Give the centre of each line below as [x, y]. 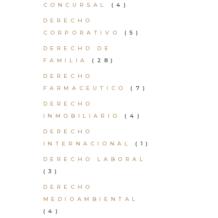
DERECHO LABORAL [94, 159]
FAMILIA [65, 60]
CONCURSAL [75, 5]
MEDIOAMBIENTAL [91, 199]
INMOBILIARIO [82, 116]
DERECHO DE [77, 48]
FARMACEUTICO [84, 88]
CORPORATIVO [82, 33]
